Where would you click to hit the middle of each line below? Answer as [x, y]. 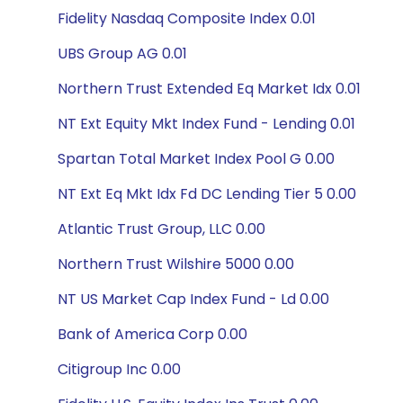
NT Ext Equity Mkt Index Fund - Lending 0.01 [206, 124]
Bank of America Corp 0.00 [152, 334]
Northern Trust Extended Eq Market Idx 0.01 [209, 89]
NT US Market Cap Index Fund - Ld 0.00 [193, 299]
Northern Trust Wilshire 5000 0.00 [176, 264]
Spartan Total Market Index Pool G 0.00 [196, 159]
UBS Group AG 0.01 [122, 54]
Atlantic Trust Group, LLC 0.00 [161, 229]
